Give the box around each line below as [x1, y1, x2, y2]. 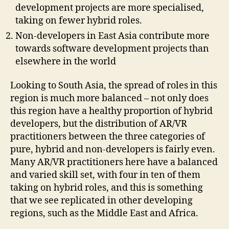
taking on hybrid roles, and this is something [10, 182, 203, 194]
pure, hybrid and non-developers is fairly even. [10, 144, 215, 156]
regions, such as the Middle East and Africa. [10, 208, 198, 220]
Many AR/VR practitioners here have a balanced [10, 156, 218, 169]
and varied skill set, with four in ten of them [10, 169, 200, 181]
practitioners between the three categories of [10, 131, 205, 143]
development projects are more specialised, [15, 2, 204, 14]
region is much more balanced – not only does [10, 93, 209, 105]
